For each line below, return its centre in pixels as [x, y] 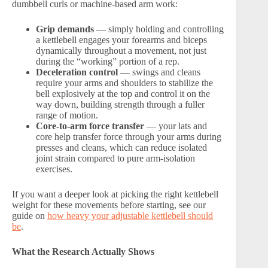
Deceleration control [77, 72]
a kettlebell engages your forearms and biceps [121, 39]
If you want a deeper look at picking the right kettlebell [115, 194]
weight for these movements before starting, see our [109, 205]
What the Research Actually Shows [83, 251]
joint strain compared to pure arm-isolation [115, 158]
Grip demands [65, 29]
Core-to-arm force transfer [90, 126]
